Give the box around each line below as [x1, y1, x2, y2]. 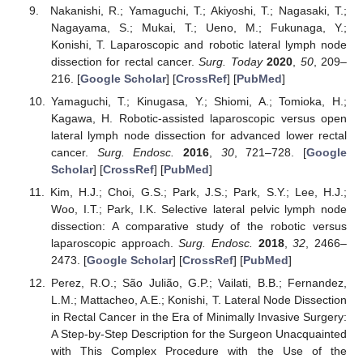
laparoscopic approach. [50, 237, 179, 250]
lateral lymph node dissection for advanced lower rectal [50, 129, 347, 143]
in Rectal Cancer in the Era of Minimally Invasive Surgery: [50, 310, 347, 324]
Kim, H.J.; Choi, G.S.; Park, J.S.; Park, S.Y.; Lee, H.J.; [49, 186, 347, 199]
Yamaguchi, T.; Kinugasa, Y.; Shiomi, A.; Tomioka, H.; [50, 95, 347, 109]
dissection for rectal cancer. [50, 54, 199, 68]
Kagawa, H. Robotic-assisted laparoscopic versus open [50, 112, 347, 126]
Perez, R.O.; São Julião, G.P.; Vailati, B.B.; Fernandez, [50, 276, 347, 290]
